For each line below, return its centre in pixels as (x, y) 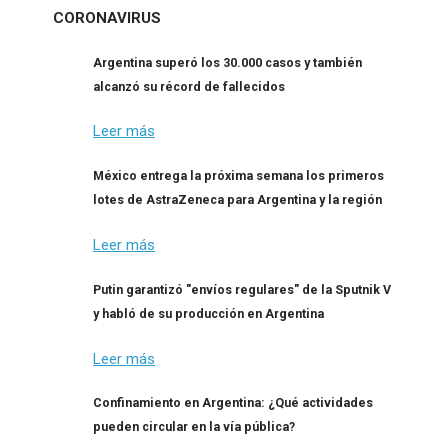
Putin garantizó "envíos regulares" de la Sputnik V (242, 289)
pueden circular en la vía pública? (194, 427)
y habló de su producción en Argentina (208, 313)
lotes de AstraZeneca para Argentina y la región (237, 200)
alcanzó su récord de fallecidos (189, 86)
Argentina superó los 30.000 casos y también (227, 62)
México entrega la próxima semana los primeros (238, 176)
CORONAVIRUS (107, 17)
